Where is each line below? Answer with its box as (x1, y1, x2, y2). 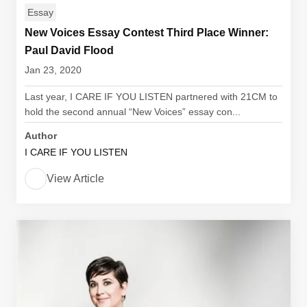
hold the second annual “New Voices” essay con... (25, 106, 241, 117)
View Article (47, 173, 104, 184)
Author (25, 130, 57, 141)
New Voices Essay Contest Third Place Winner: (25, 27, 269, 38)
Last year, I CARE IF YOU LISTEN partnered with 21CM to (25, 91, 278, 102)
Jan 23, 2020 (25, 64, 82, 75)
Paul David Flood (25, 45, 114, 56)
